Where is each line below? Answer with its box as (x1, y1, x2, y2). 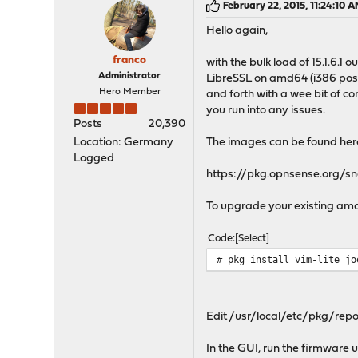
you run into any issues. (206, 105, 326, 117)
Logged (74, 153, 115, 165)
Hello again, (206, 25, 268, 37)
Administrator (98, 71, 161, 81)
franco (113, 54, 147, 66)
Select (238, 233, 267, 244)
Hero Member (98, 87, 161, 97)
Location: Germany (74, 137, 174, 149)
